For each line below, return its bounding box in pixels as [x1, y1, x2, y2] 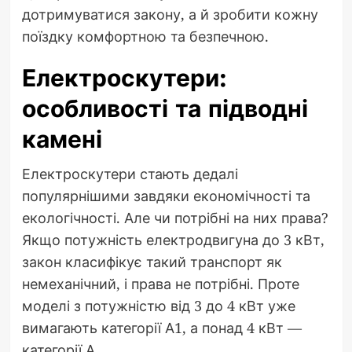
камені [21, 123, 102, 157]
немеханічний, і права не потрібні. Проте [21, 274, 299, 294]
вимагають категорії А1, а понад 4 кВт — [21, 318, 302, 338]
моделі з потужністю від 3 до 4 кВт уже [21, 296, 295, 316]
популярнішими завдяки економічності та [21, 186, 310, 206]
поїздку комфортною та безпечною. [21, 27, 269, 46]
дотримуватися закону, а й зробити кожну [21, 5, 318, 24]
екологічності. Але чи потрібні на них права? [21, 208, 328, 228]
